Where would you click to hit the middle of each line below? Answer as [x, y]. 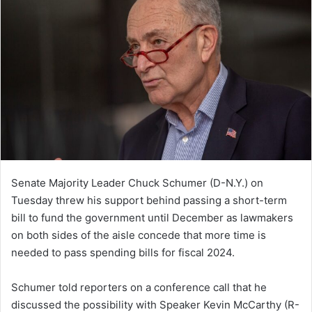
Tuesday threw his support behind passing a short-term [149, 201]
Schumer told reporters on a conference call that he [139, 288]
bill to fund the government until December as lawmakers [152, 218]
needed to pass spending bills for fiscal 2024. [124, 253]
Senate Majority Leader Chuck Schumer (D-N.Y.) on [137, 183]
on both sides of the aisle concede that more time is [139, 235]
